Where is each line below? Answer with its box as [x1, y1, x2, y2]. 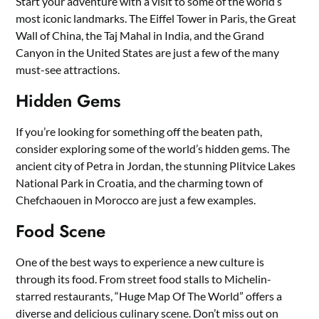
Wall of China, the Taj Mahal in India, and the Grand [16, 28, 265, 43]
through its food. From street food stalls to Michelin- [16, 272, 272, 286]
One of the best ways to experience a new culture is [16, 255, 265, 269]
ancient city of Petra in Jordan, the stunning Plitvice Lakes [16, 159, 296, 173]
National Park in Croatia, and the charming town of [16, 176, 263, 190]
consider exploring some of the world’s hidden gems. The [16, 142, 291, 156]
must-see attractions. [16, 63, 120, 77]
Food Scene [16, 219, 106, 244]
